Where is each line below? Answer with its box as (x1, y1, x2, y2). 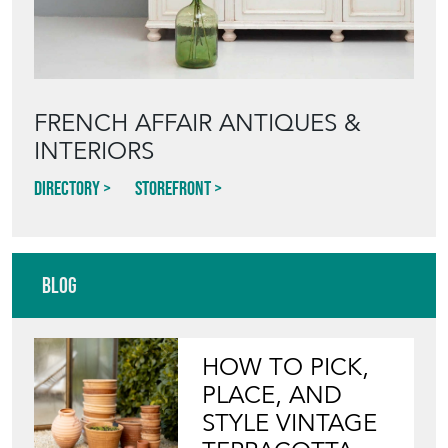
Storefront (135, 177, 211, 199)
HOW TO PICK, (202, 352, 370, 382)
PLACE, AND (202, 380, 343, 410)
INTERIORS (34, 136, 154, 166)
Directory (34, 177, 100, 199)
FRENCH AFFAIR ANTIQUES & (34, 108, 361, 138)
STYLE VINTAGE (202, 408, 378, 438)
